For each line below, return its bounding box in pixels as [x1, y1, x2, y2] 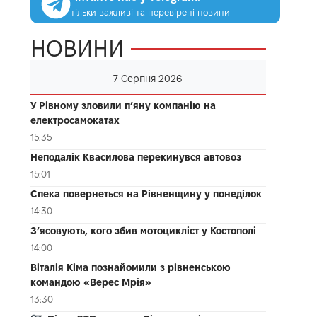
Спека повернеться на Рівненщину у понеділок [30, 188, 262, 200]
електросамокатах [30, 114, 120, 126]
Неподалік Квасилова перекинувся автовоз [30, 151, 241, 163]
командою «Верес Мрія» [30, 276, 151, 288]
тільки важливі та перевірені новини [70, 6, 230, 17]
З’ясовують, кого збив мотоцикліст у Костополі [30, 224, 256, 236]
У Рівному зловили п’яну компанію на [30, 99, 216, 111]
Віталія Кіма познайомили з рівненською [30, 261, 231, 273]
